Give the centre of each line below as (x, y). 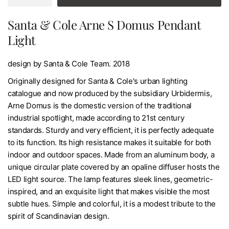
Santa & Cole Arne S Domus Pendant (105, 24)
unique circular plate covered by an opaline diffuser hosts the (114, 167)
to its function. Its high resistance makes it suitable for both (109, 142)
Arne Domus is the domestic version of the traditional (100, 105)
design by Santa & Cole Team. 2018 (69, 63)
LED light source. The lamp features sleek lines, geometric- (110, 179)
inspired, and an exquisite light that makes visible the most (109, 191)
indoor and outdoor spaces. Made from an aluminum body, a (111, 154)
